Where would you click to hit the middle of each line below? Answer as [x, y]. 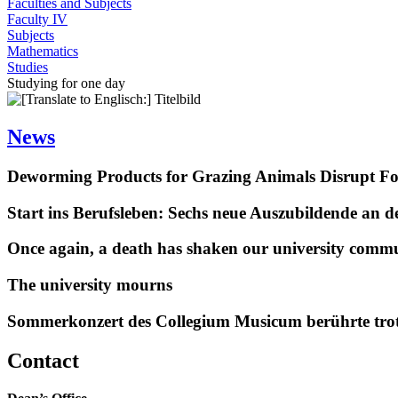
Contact [43, 360]
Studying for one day [66, 83]
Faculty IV [37, 19]
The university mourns [90, 284]
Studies [28, 67]
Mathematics [43, 51]
